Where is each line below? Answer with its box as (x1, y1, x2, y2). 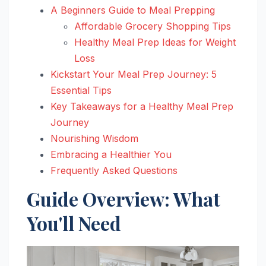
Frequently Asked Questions (50, 164, 178, 177)
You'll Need (27, 210, 121, 236)
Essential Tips (50, 84, 112, 97)
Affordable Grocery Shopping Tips (74, 20, 231, 33)
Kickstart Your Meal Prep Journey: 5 (50, 68, 217, 81)
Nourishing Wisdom (50, 132, 138, 145)
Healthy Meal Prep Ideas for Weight (74, 36, 236, 49)
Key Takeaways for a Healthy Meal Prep (50, 100, 233, 113)
